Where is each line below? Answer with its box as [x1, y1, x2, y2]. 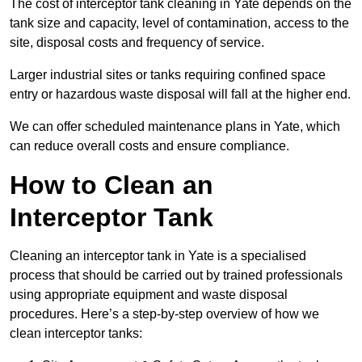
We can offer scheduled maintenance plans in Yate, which [10, 120, 340, 134]
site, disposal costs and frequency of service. [10, 36, 264, 50]
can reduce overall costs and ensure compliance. [10, 139, 289, 154]
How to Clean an [10, 170, 213, 200]
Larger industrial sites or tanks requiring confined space [10, 68, 326, 82]
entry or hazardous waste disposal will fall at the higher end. [10, 87, 351, 102]
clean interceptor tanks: [10, 326, 142, 341]
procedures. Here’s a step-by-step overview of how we [10, 307, 319, 322]
